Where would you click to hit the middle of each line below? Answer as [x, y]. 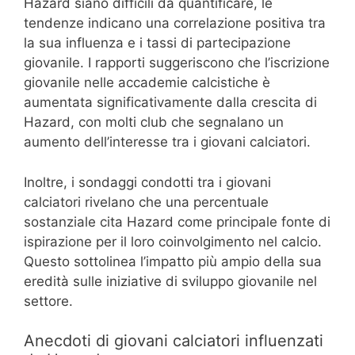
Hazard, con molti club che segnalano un [154, 122]
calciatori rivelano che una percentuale [146, 202]
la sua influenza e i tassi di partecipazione [157, 43]
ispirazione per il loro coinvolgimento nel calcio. [173, 241]
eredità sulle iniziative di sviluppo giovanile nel [170, 281]
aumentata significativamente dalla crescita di [170, 103]
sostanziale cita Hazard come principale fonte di [177, 221]
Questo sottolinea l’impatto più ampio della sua [173, 261]
